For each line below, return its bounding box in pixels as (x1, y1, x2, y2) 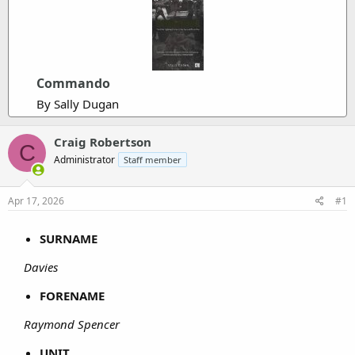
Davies (24, 258, 58, 275)
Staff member (124, 154, 181, 166)
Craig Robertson (54, 134, 151, 150)
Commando (36, 74, 110, 92)
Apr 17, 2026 (8, 193, 64, 208)
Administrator (54, 153, 115, 166)
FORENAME (40, 287, 105, 303)
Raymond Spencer (24, 315, 120, 332)
